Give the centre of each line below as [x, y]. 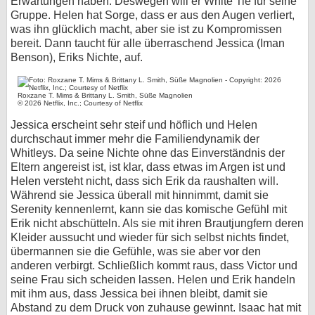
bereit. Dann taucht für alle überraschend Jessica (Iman [148, 43]
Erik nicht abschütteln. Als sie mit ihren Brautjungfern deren [157, 223]
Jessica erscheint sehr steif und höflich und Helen [134, 125]
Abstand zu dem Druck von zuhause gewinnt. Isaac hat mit [156, 308]
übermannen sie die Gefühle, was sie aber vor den [136, 251]
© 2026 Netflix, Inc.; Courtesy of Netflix [81, 103]
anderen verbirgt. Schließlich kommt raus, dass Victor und [154, 265]
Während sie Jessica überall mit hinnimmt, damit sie [140, 195]
